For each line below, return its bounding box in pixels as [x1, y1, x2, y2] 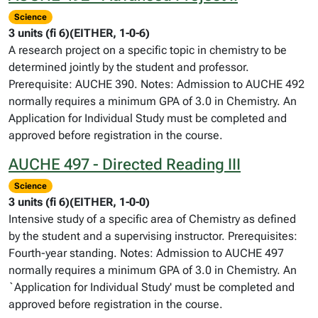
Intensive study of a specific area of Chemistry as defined [9, 212, 296, 226]
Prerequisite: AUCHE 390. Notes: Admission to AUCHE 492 [9, 77, 305, 91]
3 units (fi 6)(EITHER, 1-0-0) [9, 195, 150, 209]
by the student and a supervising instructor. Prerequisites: [9, 229, 297, 243]
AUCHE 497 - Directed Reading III [9, 155, 241, 173]
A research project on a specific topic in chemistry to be [9, 43, 287, 57]
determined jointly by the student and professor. [9, 60, 249, 74]
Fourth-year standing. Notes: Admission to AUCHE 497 [9, 246, 284, 260]
